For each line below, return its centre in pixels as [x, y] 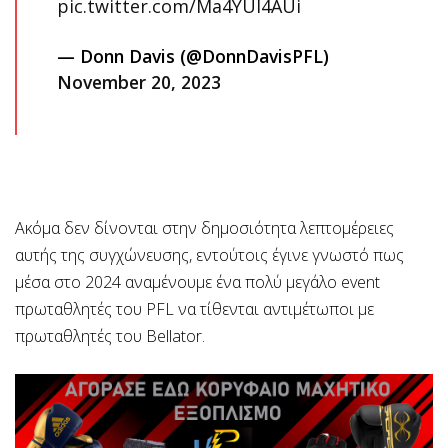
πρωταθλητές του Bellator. [110, 335]
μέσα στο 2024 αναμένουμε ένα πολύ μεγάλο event [197, 281]
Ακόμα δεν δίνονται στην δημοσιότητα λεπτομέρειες [204, 227]
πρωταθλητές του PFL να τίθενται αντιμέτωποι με [194, 308]
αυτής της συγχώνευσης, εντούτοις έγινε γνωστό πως [209, 254]
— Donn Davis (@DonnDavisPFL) [193, 55]
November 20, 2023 [139, 81]
